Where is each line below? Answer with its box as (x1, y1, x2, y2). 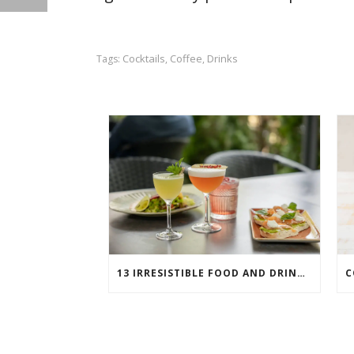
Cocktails (122, 51, 165, 66)
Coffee (170, 51, 202, 66)
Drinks (207, 51, 238, 66)
